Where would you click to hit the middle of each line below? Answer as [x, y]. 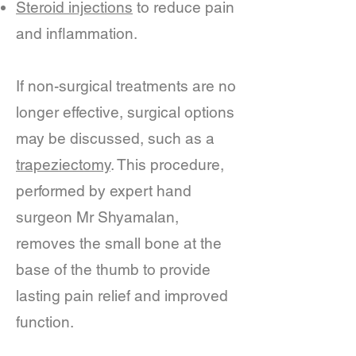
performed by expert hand [104, 191]
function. [45, 322]
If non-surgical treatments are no [126, 86]
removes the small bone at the [119, 243]
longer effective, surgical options [125, 112]
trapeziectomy [63, 164]
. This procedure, [167, 164]
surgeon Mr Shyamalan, [97, 217]
